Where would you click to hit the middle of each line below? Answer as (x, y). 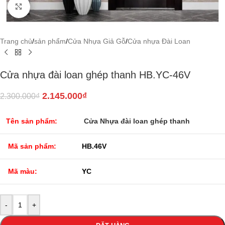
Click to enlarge (54, 7)
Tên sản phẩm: (32, 121)
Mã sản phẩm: (32, 146)
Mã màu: (23, 171)
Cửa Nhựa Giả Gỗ (97, 41)
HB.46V (94, 146)
